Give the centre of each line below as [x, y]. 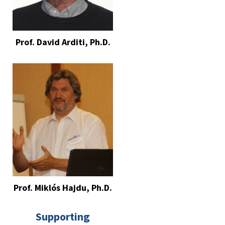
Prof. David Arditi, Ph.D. [63, 42]
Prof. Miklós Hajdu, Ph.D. [63, 187]
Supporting [63, 216]
